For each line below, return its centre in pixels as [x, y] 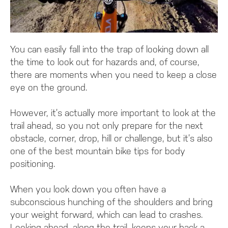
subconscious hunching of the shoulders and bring [111, 202]
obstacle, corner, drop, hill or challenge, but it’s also [111, 138]
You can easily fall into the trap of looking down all [109, 49]
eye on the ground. [49, 88]
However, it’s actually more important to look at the [113, 113]
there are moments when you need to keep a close [113, 75]
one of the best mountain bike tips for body [98, 151]
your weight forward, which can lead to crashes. [107, 215]
